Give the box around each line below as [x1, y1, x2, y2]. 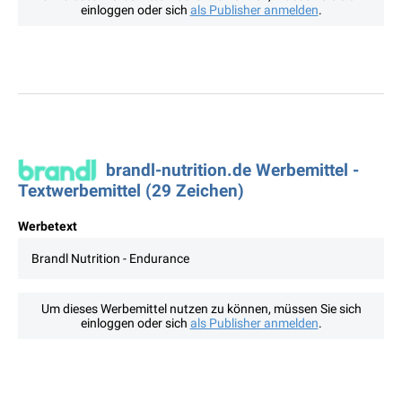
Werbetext [18, 219, 77, 234]
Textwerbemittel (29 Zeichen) [18, 180, 244, 202]
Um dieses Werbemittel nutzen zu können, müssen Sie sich [40, 301, 362, 317]
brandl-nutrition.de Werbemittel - [106, 160, 359, 181]
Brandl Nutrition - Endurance [31, 251, 189, 267]
